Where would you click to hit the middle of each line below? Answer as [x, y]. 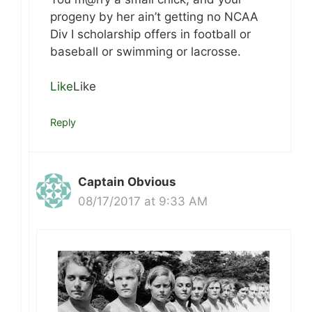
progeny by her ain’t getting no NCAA [154, 16]
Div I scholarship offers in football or [150, 34]
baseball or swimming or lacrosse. [146, 51]
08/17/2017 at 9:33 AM [143, 201]
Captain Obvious [127, 181]
